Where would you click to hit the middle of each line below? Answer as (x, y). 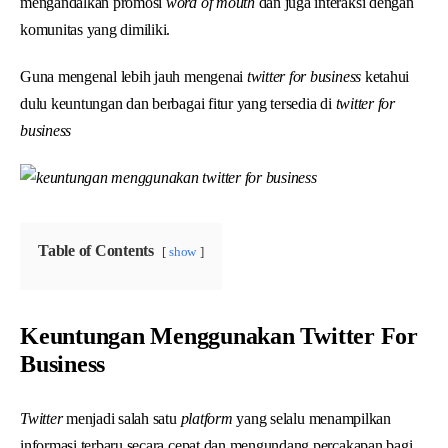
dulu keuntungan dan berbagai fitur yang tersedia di (176, 103)
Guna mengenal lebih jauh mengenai (133, 76)
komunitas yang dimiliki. (95, 29)
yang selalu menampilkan (313, 418)
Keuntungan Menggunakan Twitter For (219, 335)
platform (208, 418)
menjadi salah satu (123, 418)
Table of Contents (96, 250)
